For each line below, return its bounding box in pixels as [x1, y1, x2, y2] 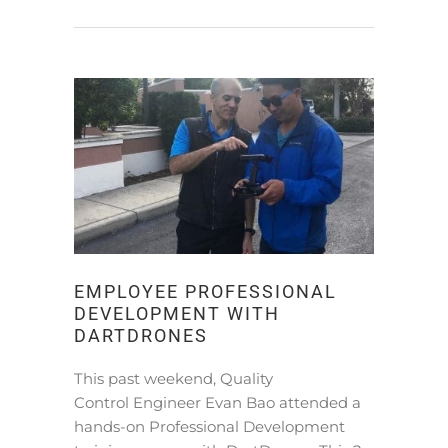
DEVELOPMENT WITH [74, 303, 280, 324]
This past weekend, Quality [74, 368, 273, 388]
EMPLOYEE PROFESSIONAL [74, 281, 337, 302]
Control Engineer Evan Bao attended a [74, 392, 361, 412]
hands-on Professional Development [74, 416, 345, 436]
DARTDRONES [74, 325, 208, 346]
